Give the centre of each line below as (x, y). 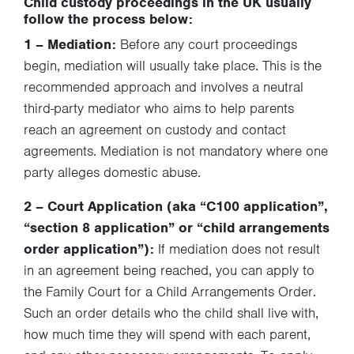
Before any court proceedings (207, 44)
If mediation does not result (237, 249)
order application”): (89, 249)
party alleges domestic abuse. (112, 172)
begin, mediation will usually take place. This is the (173, 66)
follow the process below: (108, 19)
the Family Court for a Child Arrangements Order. (170, 292)
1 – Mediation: (70, 44)
